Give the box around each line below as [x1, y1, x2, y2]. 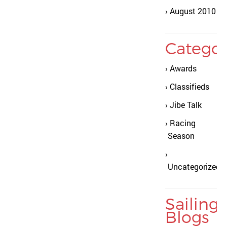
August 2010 [170, 6, 216, 16]
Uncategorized [168, 161, 220, 172]
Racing [170, 118, 196, 128]
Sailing [165, 194, 219, 213]
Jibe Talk [170, 99, 202, 110]
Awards [170, 63, 197, 73]
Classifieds [170, 81, 209, 92]
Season [168, 130, 195, 141]
